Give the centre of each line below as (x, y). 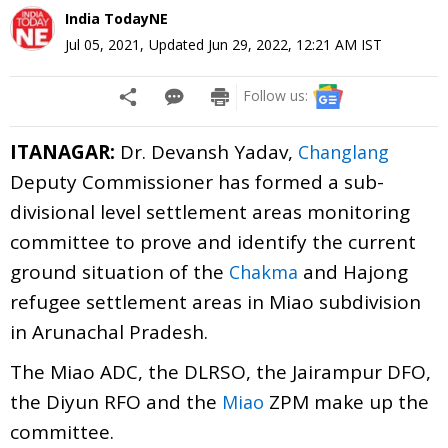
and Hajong (353, 271)
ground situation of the (119, 271)
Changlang (343, 151)
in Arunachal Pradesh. (109, 331)
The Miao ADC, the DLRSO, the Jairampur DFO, (220, 371)
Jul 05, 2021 (102, 44)
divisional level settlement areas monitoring (210, 211)
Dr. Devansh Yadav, (206, 151)
